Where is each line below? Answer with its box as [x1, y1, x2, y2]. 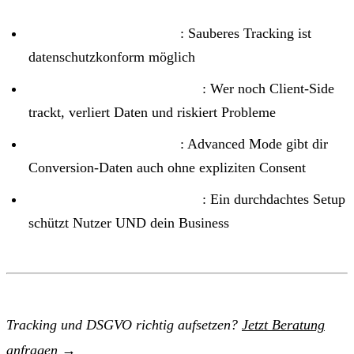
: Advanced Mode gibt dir [180, 135, 328, 152]
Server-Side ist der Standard [28, 80, 202, 96]
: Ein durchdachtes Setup [202, 190, 345, 207]
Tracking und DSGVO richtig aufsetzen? [6, 316, 242, 333]
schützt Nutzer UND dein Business [28, 214, 229, 231]
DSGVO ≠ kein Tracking [28, 24, 180, 41]
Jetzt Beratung [242, 316, 325, 333]
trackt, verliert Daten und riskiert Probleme [28, 104, 276, 120]
